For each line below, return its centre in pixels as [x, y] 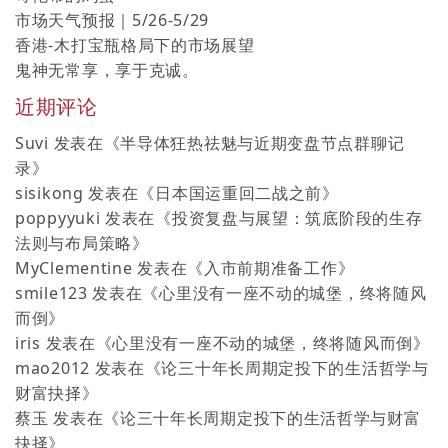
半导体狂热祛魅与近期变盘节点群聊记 [262, 142]
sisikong [49, 192]
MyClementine [74, 267]
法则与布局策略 [73, 242]
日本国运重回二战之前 [239, 192]
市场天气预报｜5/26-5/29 [112, 19]
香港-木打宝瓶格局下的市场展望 [135, 44]
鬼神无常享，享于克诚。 [107, 69]
